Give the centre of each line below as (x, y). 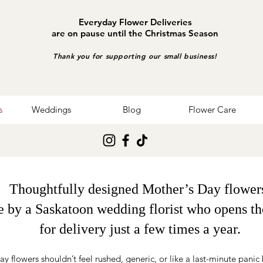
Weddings (51, 109)
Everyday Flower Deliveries (135, 22)
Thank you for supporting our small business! (135, 56)
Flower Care (212, 109)
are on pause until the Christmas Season (135, 33)
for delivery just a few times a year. (140, 229)
